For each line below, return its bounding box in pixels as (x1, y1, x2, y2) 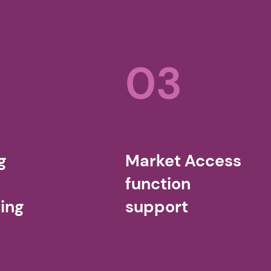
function (125, 173, 191, 195)
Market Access (125, 150, 242, 172)
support (125, 196, 189, 218)
